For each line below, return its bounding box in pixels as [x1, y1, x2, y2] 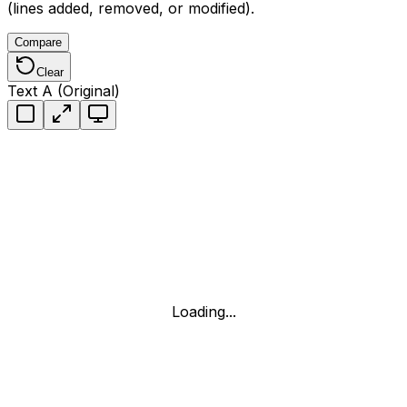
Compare [15, 35, 62, 49]
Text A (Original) [7, 81, 120, 100]
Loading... [171, 302, 236, 321]
